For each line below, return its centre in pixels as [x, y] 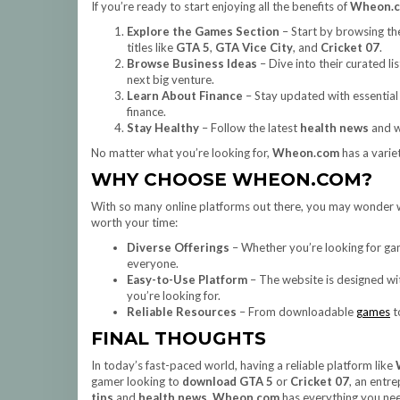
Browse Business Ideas [192, 63]
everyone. [153, 263]
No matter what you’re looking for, [182, 153]
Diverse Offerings [178, 247]
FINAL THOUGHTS [179, 338]
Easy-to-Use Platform [187, 279]
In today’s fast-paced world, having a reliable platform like [243, 365]
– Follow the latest [250, 128]
